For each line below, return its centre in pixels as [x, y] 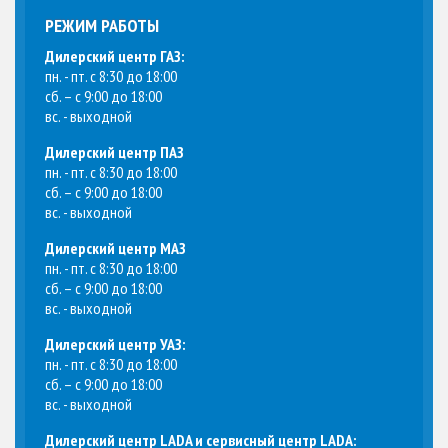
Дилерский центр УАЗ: [115, 344]
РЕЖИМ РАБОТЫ [102, 26]
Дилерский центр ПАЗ [114, 152]
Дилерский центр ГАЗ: [114, 56]
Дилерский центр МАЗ [115, 248]
